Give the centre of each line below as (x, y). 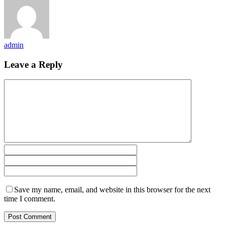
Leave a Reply (33, 64)
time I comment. (30, 199)
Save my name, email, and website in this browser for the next (112, 190)
